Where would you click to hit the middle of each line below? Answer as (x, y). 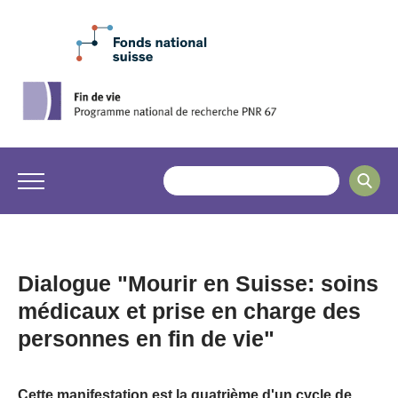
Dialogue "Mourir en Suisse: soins (198, 283)
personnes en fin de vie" (146, 338)
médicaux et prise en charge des (189, 311)
